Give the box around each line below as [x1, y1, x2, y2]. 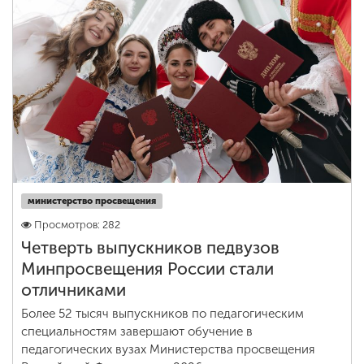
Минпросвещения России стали [21, 259, 274, 279]
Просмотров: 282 [34, 219, 120, 231]
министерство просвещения [28, 195, 156, 206]
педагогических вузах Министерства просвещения [21, 342, 315, 357]
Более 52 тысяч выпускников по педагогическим [21, 306, 304, 321]
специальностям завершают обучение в [21, 324, 253, 339]
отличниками [21, 280, 126, 300]
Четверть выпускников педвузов [21, 238, 279, 258]
